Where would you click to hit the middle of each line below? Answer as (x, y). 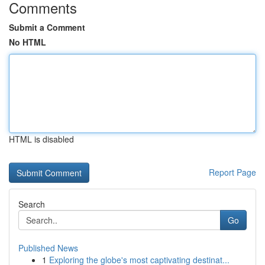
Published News (48, 248)
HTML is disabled (41, 139)
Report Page (232, 172)
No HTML (28, 42)
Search (32, 204)
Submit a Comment (47, 27)
